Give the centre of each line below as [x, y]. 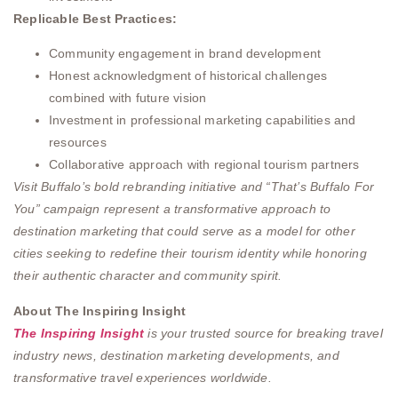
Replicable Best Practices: [96, 18]
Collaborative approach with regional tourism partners [204, 165]
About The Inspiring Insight [100, 310]
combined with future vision [128, 98]
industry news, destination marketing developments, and [176, 355]
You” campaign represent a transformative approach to [172, 209]
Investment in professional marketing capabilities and [203, 120]
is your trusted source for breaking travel [263, 333]
